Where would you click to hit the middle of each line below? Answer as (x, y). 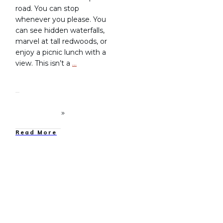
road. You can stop (47, 9)
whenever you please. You (61, 20)
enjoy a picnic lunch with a (61, 53)
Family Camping (80, 176)
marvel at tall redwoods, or (61, 42)
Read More (36, 133)
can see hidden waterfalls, (60, 31)
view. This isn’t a (44, 63)
